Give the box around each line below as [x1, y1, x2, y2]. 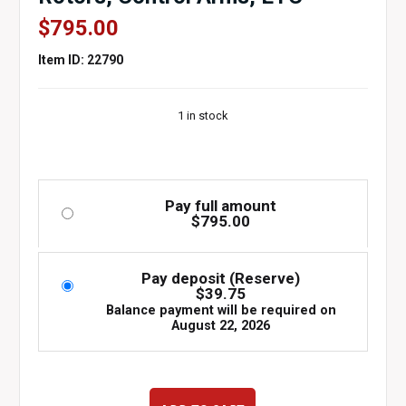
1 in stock [178, 109, 228, 122]
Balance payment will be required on [105, 303, 336, 318]
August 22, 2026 [171, 318, 271, 333]
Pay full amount [165, 197, 277, 215]
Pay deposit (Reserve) [141, 269, 301, 287]
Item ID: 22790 [37, 53, 123, 67]
